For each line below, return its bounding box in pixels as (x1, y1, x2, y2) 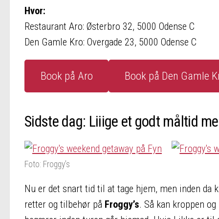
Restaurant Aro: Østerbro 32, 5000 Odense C (24, 21, 195, 33)
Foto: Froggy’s (24, 158, 70, 169)
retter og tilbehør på (24, 198, 105, 210)
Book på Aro (40, 69, 93, 83)
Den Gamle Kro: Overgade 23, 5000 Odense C (24, 36, 197, 48)
